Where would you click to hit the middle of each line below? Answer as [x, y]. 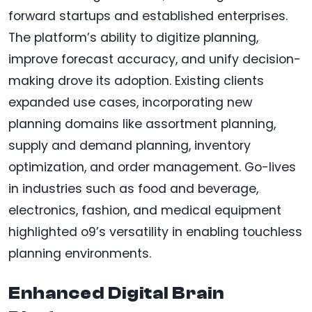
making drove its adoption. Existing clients [136, 81]
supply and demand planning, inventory [130, 146]
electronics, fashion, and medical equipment [145, 211]
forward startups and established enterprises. [148, 16]
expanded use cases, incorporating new [130, 103]
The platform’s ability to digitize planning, [133, 38]
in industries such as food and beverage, [133, 189]
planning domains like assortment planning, [142, 124]
